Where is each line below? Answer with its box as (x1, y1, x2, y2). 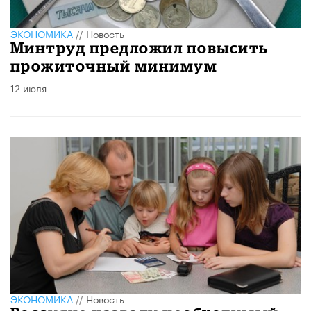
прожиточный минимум (10, 56, 218, 74)
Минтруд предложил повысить (10, 38, 269, 56)
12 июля (10, 79, 47, 95)
